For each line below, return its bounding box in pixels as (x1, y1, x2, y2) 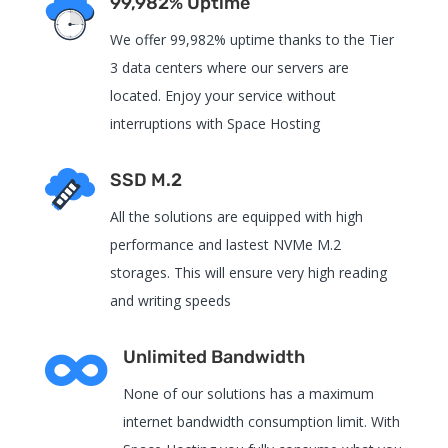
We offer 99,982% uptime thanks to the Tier (109, 29, 394, 49)
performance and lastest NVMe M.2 (109, 234, 341, 254)
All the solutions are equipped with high (109, 206, 363, 226)
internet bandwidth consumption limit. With (122, 411, 400, 431)
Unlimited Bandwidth (122, 345, 305, 368)
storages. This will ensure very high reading (109, 262, 387, 282)
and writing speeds (109, 290, 231, 310)
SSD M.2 (109, 168, 182, 191)
